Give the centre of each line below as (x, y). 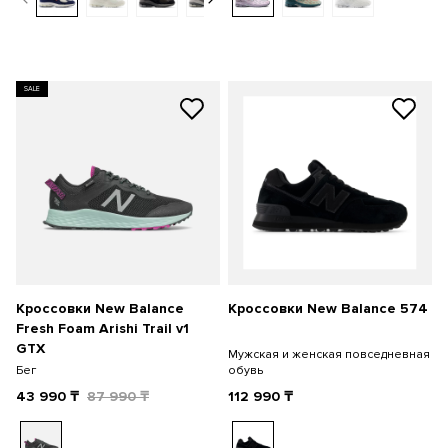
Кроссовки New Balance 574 (328, 308)
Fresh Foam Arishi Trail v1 (102, 328)
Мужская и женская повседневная (329, 354)
